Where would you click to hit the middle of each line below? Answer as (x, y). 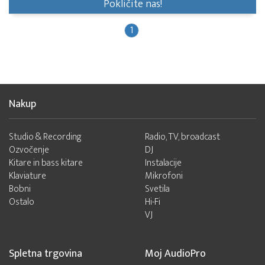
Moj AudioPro (175, 254)
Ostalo (22, 202)
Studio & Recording (45, 137)
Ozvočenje (29, 150)
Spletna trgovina (46, 254)
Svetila (157, 189)
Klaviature (28, 176)
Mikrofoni (164, 176)
